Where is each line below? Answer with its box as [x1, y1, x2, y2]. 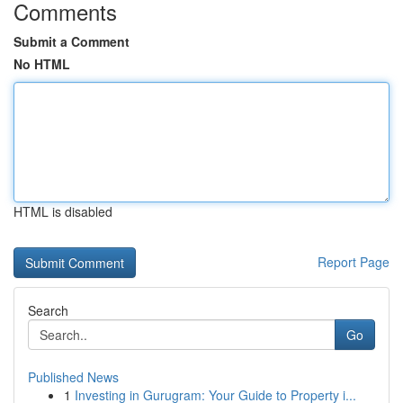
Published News [28, 368, 119, 386]
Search [28, 301, 68, 319]
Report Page [318, 253, 390, 271]
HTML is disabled [13, 202, 112, 220]
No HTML [13, 55, 70, 73]
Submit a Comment [13, 32, 130, 50]
